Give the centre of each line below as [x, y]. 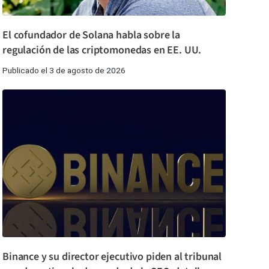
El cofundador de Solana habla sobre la [91, 35]
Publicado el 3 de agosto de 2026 [64, 71]
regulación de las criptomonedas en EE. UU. [102, 50]
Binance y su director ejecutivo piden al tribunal [112, 256]
